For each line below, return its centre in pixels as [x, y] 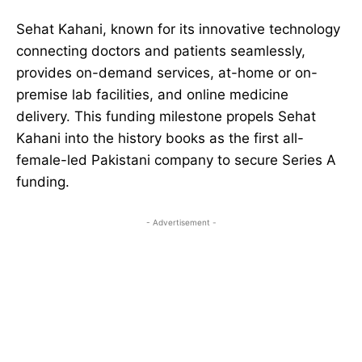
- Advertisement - [181, 223]
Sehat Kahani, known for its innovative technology [178, 29]
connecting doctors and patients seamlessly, [161, 51]
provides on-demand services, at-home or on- [167, 73]
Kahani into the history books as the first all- [160, 139]
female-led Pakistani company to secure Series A [176, 160]
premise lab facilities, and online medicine [152, 95]
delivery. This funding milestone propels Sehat [166, 117]
